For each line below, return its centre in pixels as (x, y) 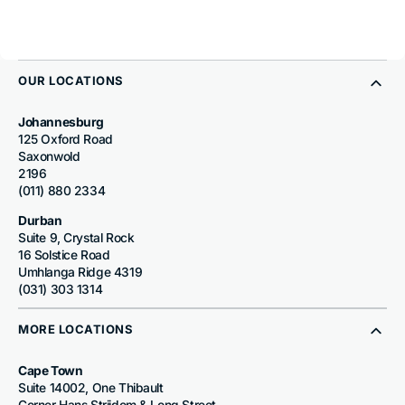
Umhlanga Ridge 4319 (80, 272)
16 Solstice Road (64, 254)
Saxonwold (49, 156)
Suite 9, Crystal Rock (76, 237)
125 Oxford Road (66, 139)
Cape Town (51, 370)
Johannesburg (61, 122)
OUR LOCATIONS (71, 81)
